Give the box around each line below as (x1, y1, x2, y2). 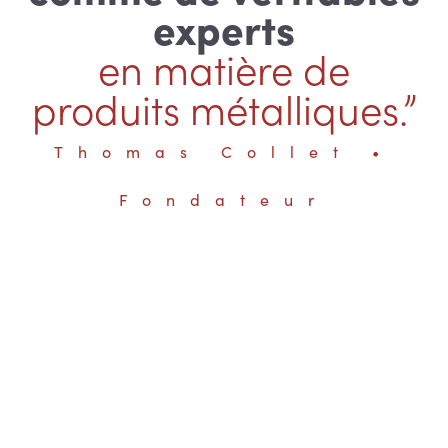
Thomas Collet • (54, 140, 394, 162)
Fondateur (119, 188, 329, 210)
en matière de (98, 39, 350, 96)
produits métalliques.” (31, 79, 417, 136)
